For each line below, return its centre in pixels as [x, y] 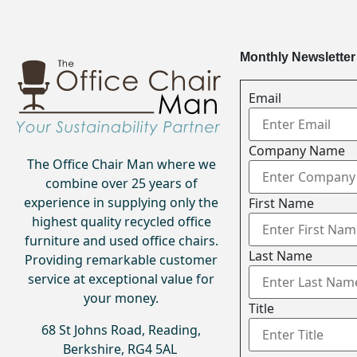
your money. [122, 298]
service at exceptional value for [122, 279]
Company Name [296, 150]
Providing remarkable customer [122, 260]
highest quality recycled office [121, 222]
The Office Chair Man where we [121, 165]
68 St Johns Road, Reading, [122, 330]
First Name [281, 203]
